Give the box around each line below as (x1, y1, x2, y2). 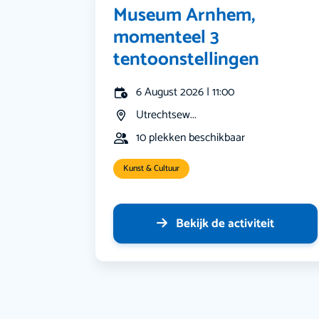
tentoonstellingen (113, 44, 260, 75)
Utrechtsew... (136, 105, 197, 125)
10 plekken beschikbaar (136, 128, 246, 148)
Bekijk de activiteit (176, 214, 275, 234)
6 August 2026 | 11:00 (136, 83, 235, 103)
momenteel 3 (113, 22, 220, 53)
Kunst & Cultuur (123, 162, 180, 176)
